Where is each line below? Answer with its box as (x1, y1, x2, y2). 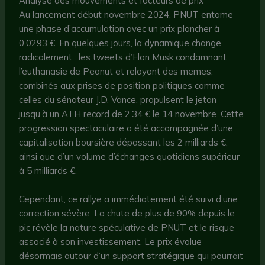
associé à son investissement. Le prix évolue (19, 235, 202, 247)
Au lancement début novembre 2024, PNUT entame (19, 8, 234, 20)
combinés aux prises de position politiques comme (19, 79, 225, 91)
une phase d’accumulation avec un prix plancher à (19, 22, 220, 34)
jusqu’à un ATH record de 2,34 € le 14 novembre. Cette (19, 108, 244, 119)
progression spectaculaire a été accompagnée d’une (19, 122, 234, 134)
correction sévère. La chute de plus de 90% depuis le (19, 207, 235, 219)
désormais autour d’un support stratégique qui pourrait (19, 250, 244, 261)
